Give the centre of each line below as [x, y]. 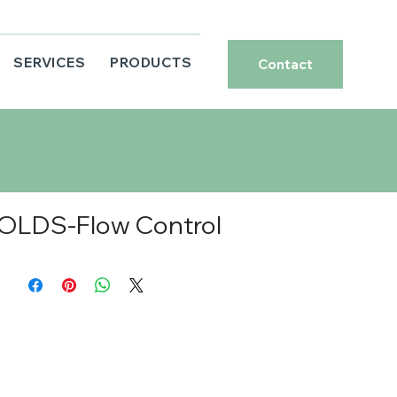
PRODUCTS [151, 63]
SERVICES [50, 63]
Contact [286, 64]
